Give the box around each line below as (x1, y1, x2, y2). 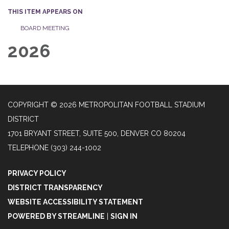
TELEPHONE (8, 143, 49, 152)
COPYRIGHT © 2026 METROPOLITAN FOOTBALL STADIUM (8, 100, 205, 109)
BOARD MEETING (20, 24, 70, 32)
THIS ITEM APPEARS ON (8, 8, 83, 15)
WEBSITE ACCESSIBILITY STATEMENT (8, 197, 143, 206)
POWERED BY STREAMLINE (8, 212, 105, 220)
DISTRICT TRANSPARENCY (8, 183, 103, 192)
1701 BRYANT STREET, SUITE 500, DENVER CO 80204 (8, 129, 186, 138)
